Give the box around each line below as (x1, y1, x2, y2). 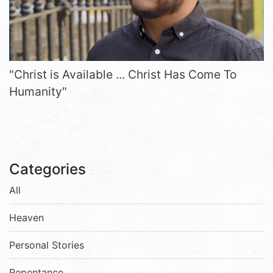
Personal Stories (9, 239, 84, 252)
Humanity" (9, 84, 67, 99)
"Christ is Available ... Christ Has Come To (9, 67, 236, 82)
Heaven (9, 211, 44, 224)
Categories (9, 160, 86, 179)
